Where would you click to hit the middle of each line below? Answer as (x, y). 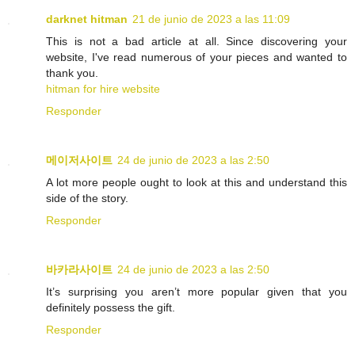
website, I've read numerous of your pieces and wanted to (197, 57)
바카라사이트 (79, 269)
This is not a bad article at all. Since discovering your (197, 41)
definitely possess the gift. (111, 307)
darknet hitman (87, 19)
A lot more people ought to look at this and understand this (197, 182)
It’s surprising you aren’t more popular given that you (197, 291)
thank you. (72, 73)
